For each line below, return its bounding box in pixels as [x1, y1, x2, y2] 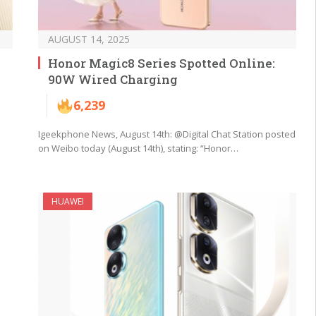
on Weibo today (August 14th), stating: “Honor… [38, 142, 238, 155]
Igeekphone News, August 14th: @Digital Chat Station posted [38, 128, 296, 141]
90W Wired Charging [48, 71, 178, 88]
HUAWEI [51, 195, 84, 208]
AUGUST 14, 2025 [48, 32, 130, 47]
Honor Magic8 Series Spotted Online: [48, 55, 275, 72]
